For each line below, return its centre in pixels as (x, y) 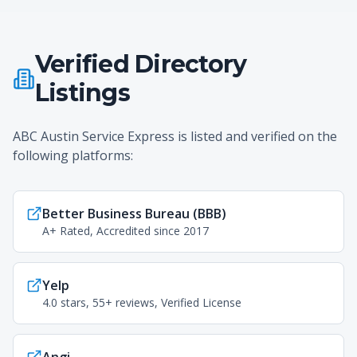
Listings (82, 93)
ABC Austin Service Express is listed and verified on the (175, 136)
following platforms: (73, 155)
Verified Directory (141, 64)
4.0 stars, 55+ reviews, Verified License (142, 302)
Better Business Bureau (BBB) (134, 214)
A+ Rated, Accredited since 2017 (126, 231)
